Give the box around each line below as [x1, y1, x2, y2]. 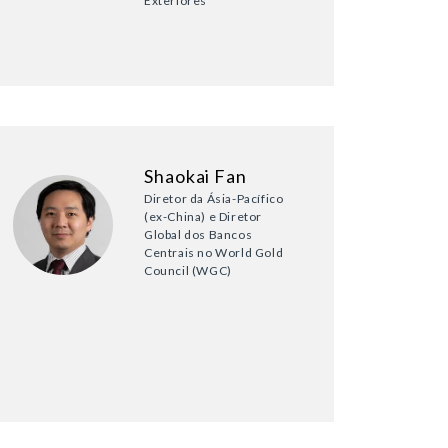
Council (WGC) [144, 263, 232, 279]
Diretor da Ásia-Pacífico [144, 191, 284, 207]
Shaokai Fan [144, 165, 247, 188]
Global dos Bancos [144, 227, 253, 243]
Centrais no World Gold [144, 245, 284, 261]
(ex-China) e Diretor [144, 209, 262, 225]
